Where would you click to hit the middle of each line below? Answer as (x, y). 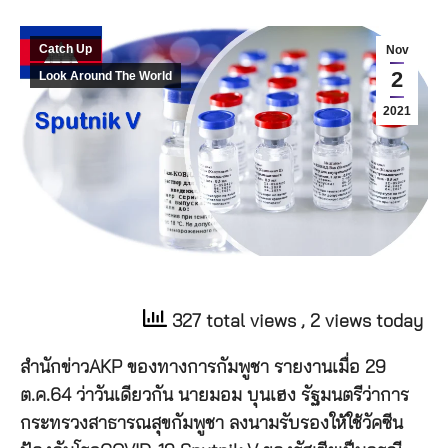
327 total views (234, 321)
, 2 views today (362, 321)
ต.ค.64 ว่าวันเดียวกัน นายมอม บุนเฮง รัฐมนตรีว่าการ (214, 395)
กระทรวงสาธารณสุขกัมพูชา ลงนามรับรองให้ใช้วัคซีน (211, 423)
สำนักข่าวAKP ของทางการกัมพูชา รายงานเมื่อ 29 (203, 367)
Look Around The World (105, 76)
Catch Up (65, 49)
